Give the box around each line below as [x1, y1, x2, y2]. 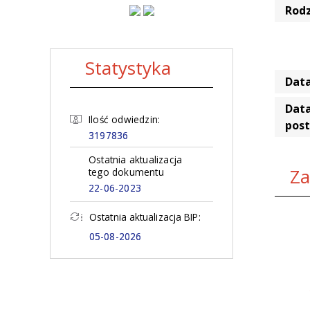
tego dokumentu [89, 165, 164, 179]
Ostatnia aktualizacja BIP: [89, 210, 201, 224]
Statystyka [85, 55, 171, 80]
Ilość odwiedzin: [89, 113, 161, 126]
